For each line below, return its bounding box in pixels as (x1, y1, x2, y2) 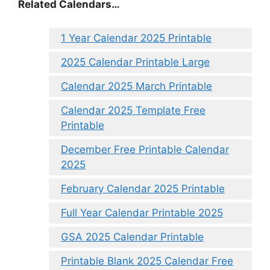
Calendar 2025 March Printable (61, 80, 212, 92)
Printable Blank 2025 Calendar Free (61, 254, 233, 267)
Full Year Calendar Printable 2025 (61, 206, 223, 219)
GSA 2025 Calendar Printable (61, 230, 204, 243)
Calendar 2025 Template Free (61, 104, 206, 116)
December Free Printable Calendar (61, 143, 229, 155)
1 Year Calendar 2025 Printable (61, 31, 212, 44)
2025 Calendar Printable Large (61, 55, 210, 68)
